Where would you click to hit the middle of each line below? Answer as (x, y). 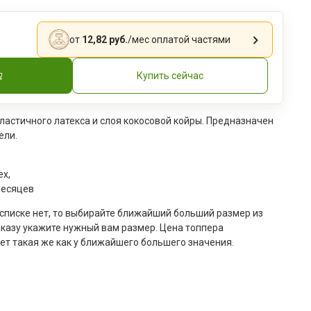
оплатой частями (190, 39)
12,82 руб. (105, 39)
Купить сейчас (170, 75)
